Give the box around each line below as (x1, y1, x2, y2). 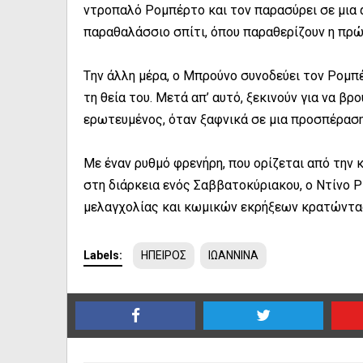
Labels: (83, 249, 122, 263)
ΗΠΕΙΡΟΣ (141, 249, 186, 263)
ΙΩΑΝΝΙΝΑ (208, 249, 258, 263)
